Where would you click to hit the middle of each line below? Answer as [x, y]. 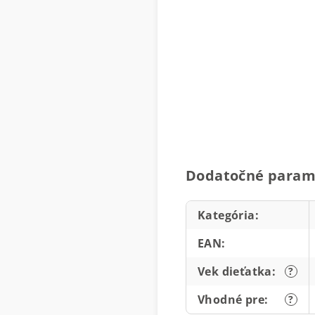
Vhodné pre [231, 300]
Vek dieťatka [235, 271]
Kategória [226, 215]
